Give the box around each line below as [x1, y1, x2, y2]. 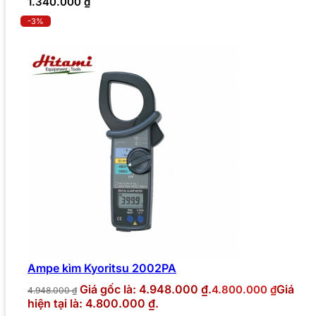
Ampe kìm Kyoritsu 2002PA [28, 260, 176, 275]
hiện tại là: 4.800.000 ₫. [28, 296, 159, 310]
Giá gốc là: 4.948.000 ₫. [80, 281, 212, 296]
